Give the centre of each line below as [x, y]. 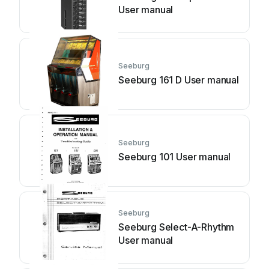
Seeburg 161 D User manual [179, 80]
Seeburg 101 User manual [175, 157]
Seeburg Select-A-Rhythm [177, 227]
